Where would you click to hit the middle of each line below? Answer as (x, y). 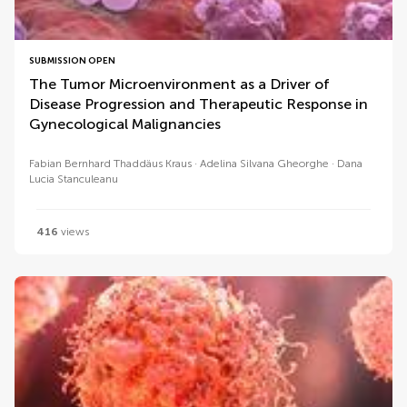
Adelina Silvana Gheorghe (264, 164)
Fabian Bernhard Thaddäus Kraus (110, 164)
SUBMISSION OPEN (72, 61)
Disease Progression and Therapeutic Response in (199, 104)
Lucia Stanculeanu (74, 179)
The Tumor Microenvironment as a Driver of (179, 84)
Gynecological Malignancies (125, 124)
